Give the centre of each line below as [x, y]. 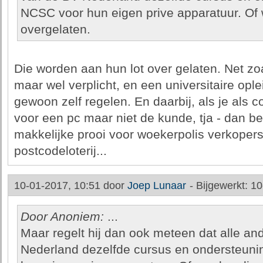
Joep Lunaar [156, 186]
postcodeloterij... [60, 151]
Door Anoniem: [62, 217]
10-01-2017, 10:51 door [70, 186]
